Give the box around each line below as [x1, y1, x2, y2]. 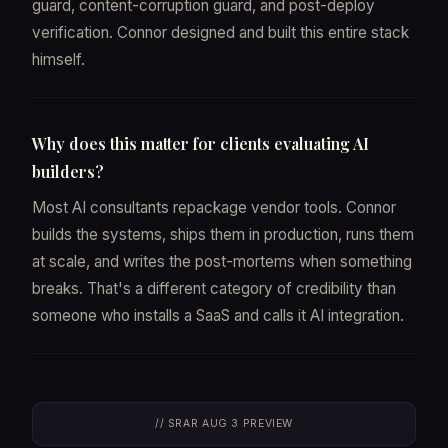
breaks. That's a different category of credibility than [32, 278, 396, 298]
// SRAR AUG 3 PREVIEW [154, 416, 294, 430]
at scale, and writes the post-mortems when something [32, 251, 412, 271]
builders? [32, 160, 104, 182]
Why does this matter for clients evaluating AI [32, 132, 369, 154]
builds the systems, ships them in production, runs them [32, 224, 414, 244]
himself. [32, 49, 85, 69]
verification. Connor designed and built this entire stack [32, 22, 409, 42]
